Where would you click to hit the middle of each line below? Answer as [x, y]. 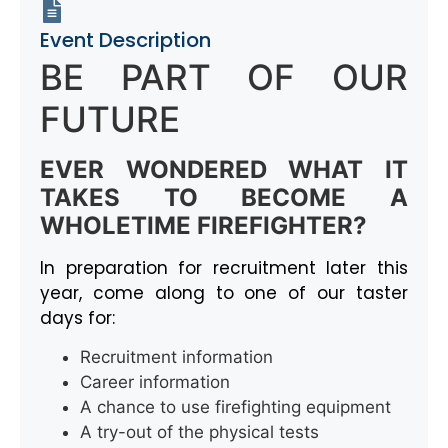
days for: [77, 317]
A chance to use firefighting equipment [235, 407]
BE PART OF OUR [224, 76]
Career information [155, 382]
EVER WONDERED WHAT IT [224, 169]
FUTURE [110, 118]
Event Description [125, 39]
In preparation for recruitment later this [224, 267]
